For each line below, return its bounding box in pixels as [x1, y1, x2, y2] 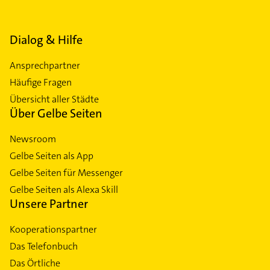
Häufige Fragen [10, 75, 72, 89]
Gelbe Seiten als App [10, 149, 93, 162]
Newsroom [10, 132, 56, 145]
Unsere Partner [10, 195, 88, 212]
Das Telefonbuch [10, 239, 78, 253]
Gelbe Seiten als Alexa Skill [10, 183, 118, 196]
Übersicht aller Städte [10, 92, 99, 105]
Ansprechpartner [10, 58, 80, 72]
